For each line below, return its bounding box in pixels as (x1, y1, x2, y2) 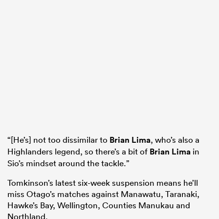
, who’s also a (151, 134, 199, 145)
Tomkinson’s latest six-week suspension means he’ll (7, 177, 198, 188)
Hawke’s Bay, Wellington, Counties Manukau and (7, 199, 190, 210)
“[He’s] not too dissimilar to (7, 134, 109, 145)
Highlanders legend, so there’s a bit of (7, 146, 150, 156)
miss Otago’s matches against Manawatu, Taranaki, (7, 188, 199, 199)
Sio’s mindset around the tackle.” (7, 157, 130, 168)
